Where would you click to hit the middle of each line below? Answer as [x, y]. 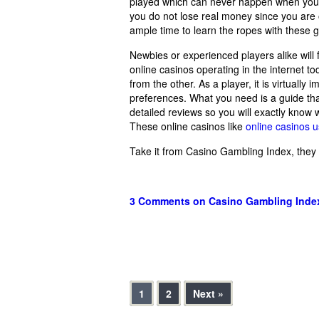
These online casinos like [188, 126]
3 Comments [160, 200]
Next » [208, 293]
